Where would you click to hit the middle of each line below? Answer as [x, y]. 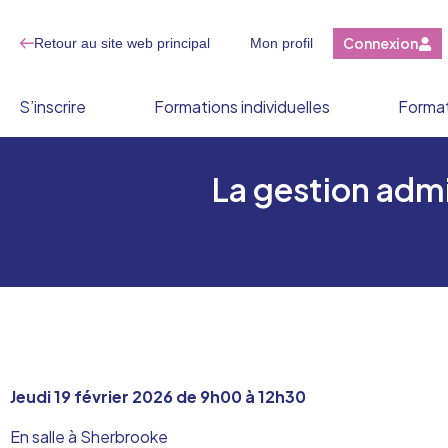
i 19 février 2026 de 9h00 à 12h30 [176, 396]
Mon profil [281, 43]
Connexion [380, 43]
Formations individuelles [242, 106]
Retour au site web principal [122, 43]
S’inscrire [53, 106]
